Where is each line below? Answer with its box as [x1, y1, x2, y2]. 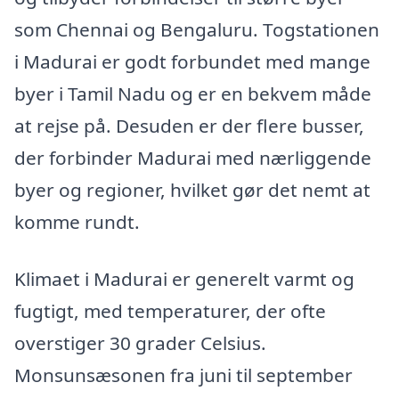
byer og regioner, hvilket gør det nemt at [14, 176, 370, 202]
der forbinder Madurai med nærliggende [14, 144, 371, 170]
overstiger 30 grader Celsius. [14, 330, 266, 355]
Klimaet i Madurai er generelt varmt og [14, 265, 354, 291]
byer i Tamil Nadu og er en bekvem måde [14, 80, 371, 106]
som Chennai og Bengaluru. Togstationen [14, 16, 379, 42]
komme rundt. [14, 208, 140, 234]
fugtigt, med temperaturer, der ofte [14, 297, 326, 323]
